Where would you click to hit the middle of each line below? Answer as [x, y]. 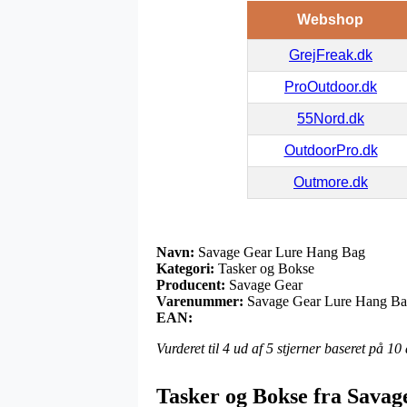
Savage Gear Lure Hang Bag [280, 253]
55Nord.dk [331, 119]
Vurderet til [189, 349]
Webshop [330, 20]
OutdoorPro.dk [331, 151]
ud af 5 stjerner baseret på [308, 349]
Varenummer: [200, 302]
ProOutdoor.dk [331, 87]
